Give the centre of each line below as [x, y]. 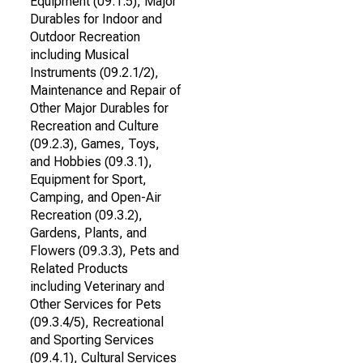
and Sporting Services [92, 340]
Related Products [79, 269]
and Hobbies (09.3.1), [91, 162]
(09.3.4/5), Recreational [97, 322]
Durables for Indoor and [96, 19]
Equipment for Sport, [88, 179]
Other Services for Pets [96, 304]
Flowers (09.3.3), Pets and [105, 251]
